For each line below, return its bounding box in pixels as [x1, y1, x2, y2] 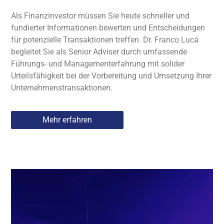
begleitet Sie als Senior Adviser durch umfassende [11, 46, 187, 56]
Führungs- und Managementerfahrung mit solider [11, 58, 185, 68]
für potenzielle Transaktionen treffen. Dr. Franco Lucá [11, 34, 199, 44]
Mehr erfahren [42, 115, 92, 125]
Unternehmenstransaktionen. [11, 82, 113, 92]
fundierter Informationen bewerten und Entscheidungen [11, 22, 205, 32]
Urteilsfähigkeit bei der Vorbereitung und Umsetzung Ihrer [11, 70, 212, 80]
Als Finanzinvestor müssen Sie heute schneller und [11, 10, 190, 20]
